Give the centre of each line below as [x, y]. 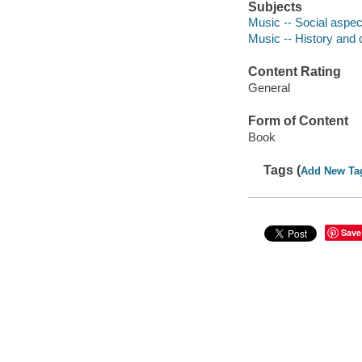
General [269, 87]
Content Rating [294, 72]
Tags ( [282, 170]
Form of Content [298, 121]
